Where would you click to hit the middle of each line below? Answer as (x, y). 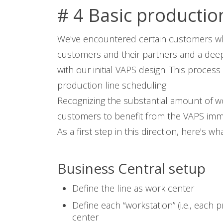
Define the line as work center (133, 188)
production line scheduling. (112, 85)
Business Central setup (131, 168)
